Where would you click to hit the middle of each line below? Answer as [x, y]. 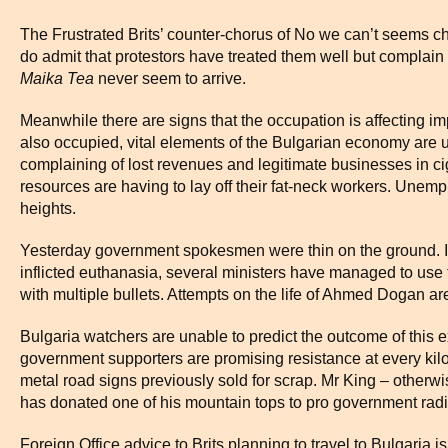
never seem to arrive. [170, 78]
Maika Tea [57, 78]
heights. [48, 208]
